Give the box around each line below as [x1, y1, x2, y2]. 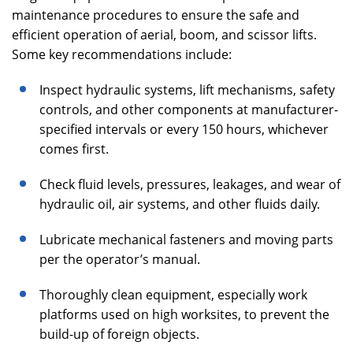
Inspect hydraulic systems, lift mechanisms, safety [39, 81, 335, 98]
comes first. [39, 140, 109, 158]
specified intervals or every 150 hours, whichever [39, 121, 329, 138]
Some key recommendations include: [12, 46, 232, 63]
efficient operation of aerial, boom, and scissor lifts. [12, 26, 317, 43]
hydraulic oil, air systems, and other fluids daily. [39, 195, 320, 213]
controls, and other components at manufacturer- [39, 101, 338, 118]
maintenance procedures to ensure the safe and [12, 6, 299, 24]
